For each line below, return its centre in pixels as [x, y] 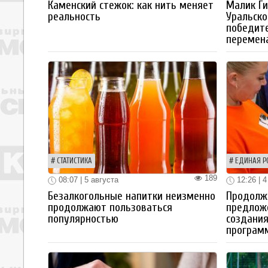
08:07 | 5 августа [87, 180]
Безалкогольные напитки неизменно [132, 197]
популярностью [83, 219]
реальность [74, 17]
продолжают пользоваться [110, 208]
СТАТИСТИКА [74, 161]
